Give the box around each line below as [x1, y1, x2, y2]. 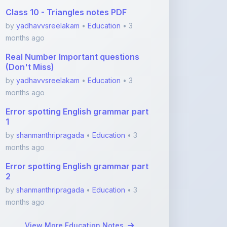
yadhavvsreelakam [16, 48, 80, 56]
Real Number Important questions [6, 23, 139, 33]
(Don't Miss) [6, 33, 54, 44]
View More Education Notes [24, 193, 126, 201]
